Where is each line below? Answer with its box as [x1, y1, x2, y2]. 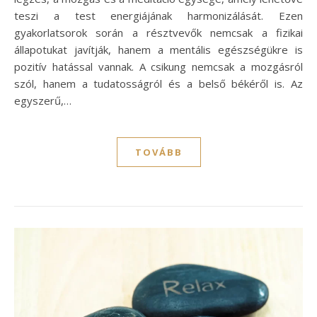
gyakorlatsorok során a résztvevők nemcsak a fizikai [14, 25, 303, 40]
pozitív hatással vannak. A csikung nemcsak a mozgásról [14, 59, 303, 74]
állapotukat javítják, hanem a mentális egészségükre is [14, 42, 303, 57]
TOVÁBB [134, 145, 183, 158]
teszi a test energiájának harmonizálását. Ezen [14, 8, 303, 23]
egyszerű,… [14, 93, 71, 108]
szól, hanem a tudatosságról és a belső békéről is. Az [14, 76, 303, 91]
